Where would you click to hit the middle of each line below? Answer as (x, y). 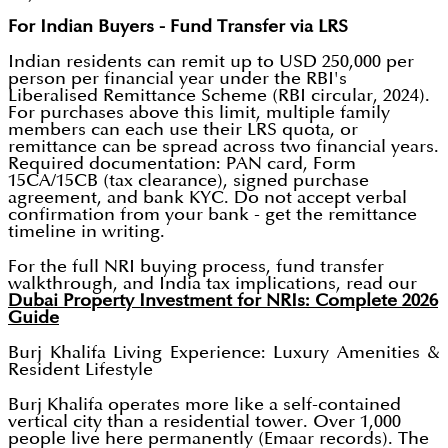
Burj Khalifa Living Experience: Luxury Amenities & (224, 353)
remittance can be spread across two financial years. (223, 147)
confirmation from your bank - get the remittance (212, 215)
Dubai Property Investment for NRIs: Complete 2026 (223, 301)
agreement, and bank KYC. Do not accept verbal (207, 198)
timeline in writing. (86, 232)
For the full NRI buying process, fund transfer (196, 267)
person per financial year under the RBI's (177, 79)
